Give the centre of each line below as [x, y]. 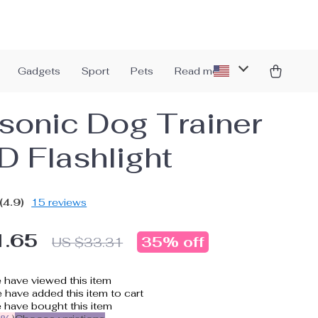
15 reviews [59, 202]
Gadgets [39, 71]
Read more [202, 71]
